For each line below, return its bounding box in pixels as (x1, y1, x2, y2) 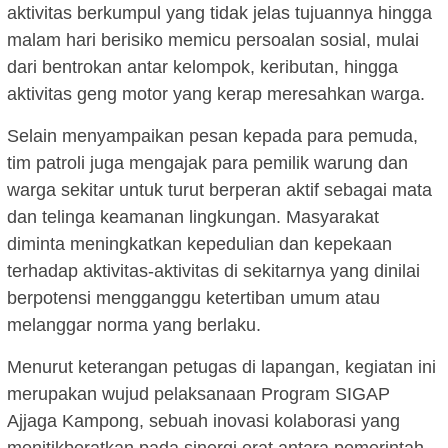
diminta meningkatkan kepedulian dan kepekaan (7, 233, 392, 254)
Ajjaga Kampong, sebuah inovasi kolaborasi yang (7, 410, 400, 431)
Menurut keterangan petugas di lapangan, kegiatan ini (7, 356, 436, 377)
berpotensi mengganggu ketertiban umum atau (7, 287, 380, 308)
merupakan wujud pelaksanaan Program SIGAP (7, 383, 390, 404)
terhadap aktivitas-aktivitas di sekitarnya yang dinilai (7, 260, 420, 281)
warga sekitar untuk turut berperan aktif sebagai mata (7, 179, 432, 200)
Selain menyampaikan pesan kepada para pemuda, (7, 125, 418, 146)
